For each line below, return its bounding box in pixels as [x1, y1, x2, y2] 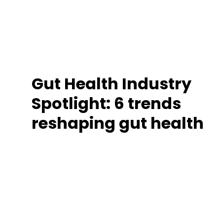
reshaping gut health [32, 111, 204, 134]
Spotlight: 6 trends [32, 92, 181, 114]
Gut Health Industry [32, 72, 191, 95]
